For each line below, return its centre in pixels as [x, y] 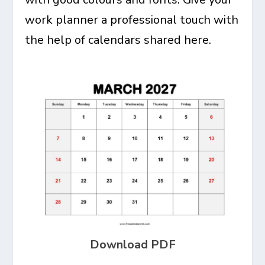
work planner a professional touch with [132, 20]
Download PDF [132, 245]
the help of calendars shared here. [118, 40]
